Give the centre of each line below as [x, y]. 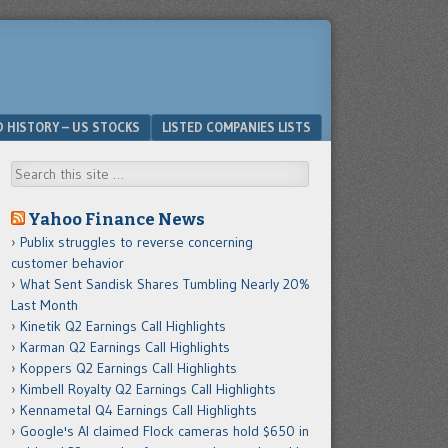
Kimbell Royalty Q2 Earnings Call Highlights [148, 389]
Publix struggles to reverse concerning [136, 242]
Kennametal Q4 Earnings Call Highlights [138, 410]
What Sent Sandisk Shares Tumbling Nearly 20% [165, 284]
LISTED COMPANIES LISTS [236, 127]
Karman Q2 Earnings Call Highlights [125, 347]
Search [31, 171]
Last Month [44, 305]
